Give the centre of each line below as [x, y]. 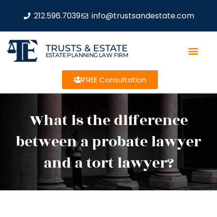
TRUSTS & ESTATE [86, 48]
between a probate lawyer [108, 142]
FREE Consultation [114, 80]
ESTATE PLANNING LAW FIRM [87, 55]
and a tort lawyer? [108, 163]
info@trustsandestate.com [143, 15]
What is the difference [108, 121]
